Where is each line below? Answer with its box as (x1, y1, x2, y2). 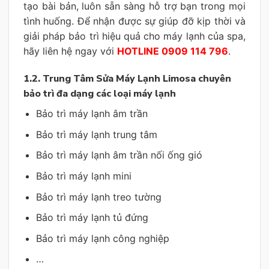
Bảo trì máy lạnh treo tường (35, 190, 162, 203)
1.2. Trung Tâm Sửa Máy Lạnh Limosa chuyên (23, 72, 231, 86)
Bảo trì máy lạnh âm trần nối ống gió (35, 149, 202, 162)
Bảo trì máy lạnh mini (35, 170, 131, 182)
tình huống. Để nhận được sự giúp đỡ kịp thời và (23, 15, 246, 28)
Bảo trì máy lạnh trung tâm (35, 128, 157, 141)
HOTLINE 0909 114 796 (117, 45, 228, 58)
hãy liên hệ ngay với (23, 45, 117, 58)
